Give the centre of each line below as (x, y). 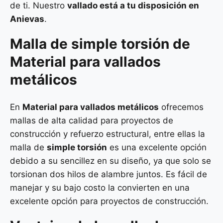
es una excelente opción (157, 147)
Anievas (27, 19)
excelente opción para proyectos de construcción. (109, 201)
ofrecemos (181, 107)
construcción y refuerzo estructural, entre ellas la (108, 134)
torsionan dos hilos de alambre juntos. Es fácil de (109, 174)
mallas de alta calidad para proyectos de (92, 120)
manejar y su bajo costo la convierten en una (100, 187)
